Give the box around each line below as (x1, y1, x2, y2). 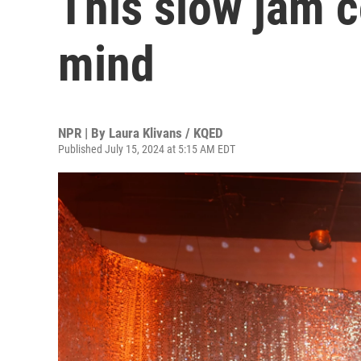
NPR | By (58, 125, 109, 141)
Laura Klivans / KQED (109, 125, 223, 141)
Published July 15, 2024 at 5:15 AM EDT (58, 143, 235, 156)
